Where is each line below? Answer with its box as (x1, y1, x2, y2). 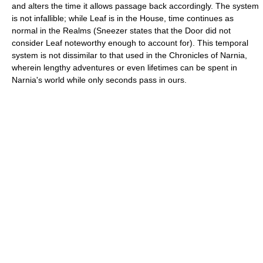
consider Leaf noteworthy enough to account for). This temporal (12, 38, 248, 48)
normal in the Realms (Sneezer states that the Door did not (12, 26, 231, 35)
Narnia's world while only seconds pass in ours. (12, 75, 187, 85)
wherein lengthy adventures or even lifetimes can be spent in (12, 63, 237, 72)
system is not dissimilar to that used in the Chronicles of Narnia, (12, 50, 247, 60)
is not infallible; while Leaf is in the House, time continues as (12, 14, 234, 23)
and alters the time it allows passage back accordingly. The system (12, 1, 259, 11)
